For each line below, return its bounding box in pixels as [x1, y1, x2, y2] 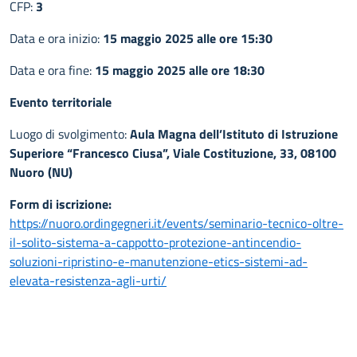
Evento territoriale [10, 92, 112, 112]
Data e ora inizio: [10, 29, 103, 48]
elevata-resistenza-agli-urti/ [10, 271, 167, 290]
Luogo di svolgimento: [10, 124, 130, 143]
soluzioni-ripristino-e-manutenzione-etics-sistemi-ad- [10, 252, 308, 271]
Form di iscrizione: [10, 194, 112, 214]
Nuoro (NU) [10, 163, 73, 182]
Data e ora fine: [10, 61, 95, 80]
